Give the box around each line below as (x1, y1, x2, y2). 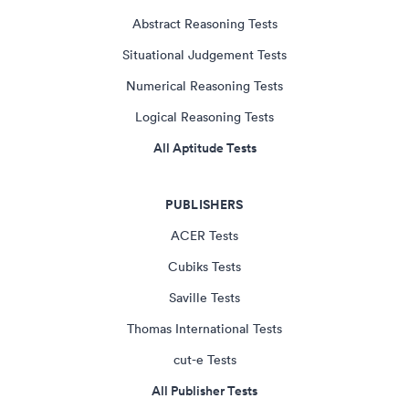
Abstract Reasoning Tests (131, 15, 278, 32)
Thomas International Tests (127, 320, 282, 337)
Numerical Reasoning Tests (126, 77, 283, 94)
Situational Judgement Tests (122, 46, 287, 63)
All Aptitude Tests (152, 138, 257, 157)
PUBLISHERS (165, 194, 244, 214)
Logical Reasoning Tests (135, 108, 274, 125)
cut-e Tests (173, 351, 236, 368)
